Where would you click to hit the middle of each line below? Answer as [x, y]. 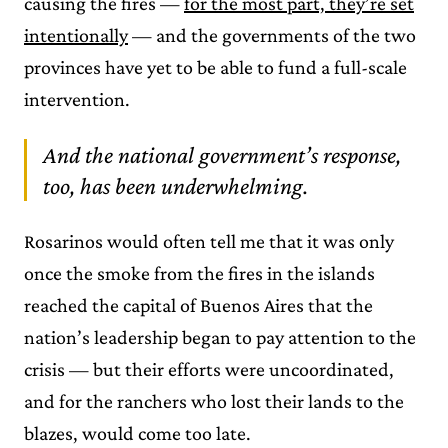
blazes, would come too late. [137, 432]
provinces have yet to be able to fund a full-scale [215, 66]
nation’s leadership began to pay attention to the [220, 336]
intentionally [76, 34]
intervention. [77, 98]
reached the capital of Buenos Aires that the [198, 304]
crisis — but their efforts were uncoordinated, [209, 368]
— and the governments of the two [272, 34]
